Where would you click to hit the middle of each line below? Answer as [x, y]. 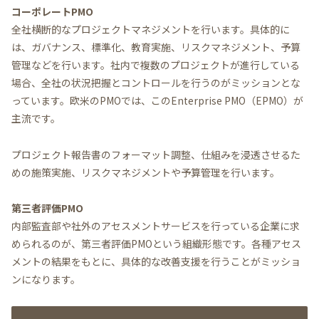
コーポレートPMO [52, 12]
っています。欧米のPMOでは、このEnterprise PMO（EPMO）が [157, 101]
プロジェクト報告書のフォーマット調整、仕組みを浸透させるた [156, 154]
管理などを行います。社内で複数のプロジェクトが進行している [156, 65]
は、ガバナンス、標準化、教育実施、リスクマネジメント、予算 [156, 47]
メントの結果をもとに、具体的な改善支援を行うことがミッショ [156, 261]
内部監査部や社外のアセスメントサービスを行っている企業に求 [156, 225]
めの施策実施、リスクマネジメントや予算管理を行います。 [146, 172]
